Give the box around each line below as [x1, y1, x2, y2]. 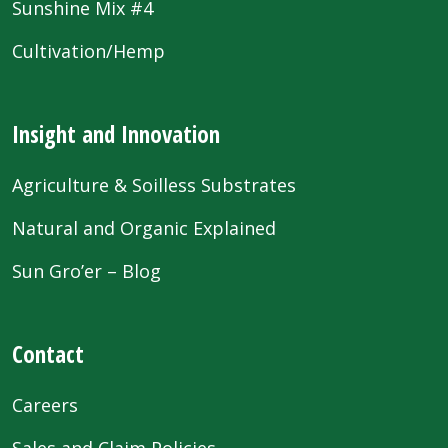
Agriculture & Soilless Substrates [12, 172, 296, 197]
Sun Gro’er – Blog [12, 258, 161, 283]
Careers [12, 392, 78, 417]
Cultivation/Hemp [12, 38, 165, 63]
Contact [12, 337, 84, 370]
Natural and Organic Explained [12, 215, 276, 240]
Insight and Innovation [12, 117, 220, 150]
